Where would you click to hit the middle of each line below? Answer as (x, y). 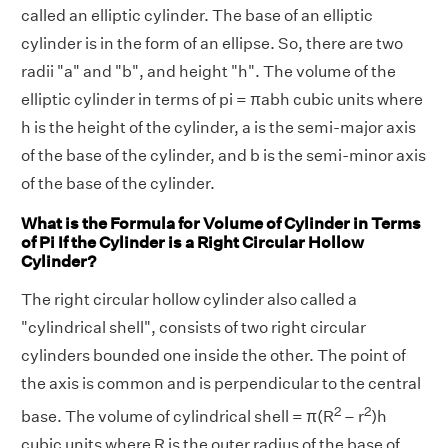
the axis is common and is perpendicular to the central (221, 383)
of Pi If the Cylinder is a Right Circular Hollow (192, 242)
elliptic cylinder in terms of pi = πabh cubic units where (222, 100)
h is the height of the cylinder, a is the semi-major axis (218, 128)
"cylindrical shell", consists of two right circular (193, 327)
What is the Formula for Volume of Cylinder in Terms (221, 223)
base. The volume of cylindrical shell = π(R (177, 417)
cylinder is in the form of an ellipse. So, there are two (212, 44)
